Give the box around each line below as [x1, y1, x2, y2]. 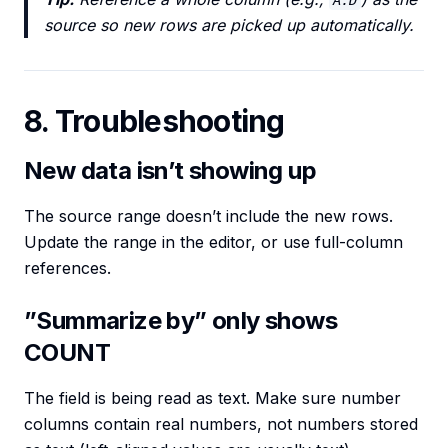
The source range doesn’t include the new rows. [24, 206, 393, 227]
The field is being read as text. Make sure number [24, 388, 401, 409]
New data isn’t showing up [24, 156, 316, 186]
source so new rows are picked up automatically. [44, 15, 414, 36]
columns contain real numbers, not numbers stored [24, 414, 418, 435]
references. [24, 258, 111, 279]
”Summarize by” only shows [24, 306, 337, 336]
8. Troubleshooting [24, 103, 285, 140]
